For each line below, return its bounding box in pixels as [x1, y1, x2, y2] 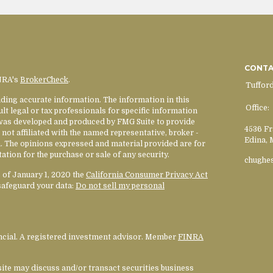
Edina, [244, 135, 268, 144]
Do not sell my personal [76, 181, 165, 190]
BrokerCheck [20, 75, 68, 84]
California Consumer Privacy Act [86, 170, 208, 179]
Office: [246, 104, 271, 113]
